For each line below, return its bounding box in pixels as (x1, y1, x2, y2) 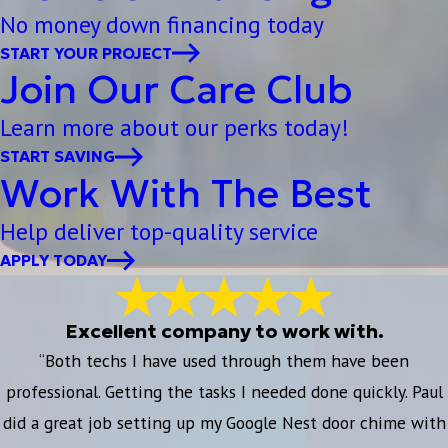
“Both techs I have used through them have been (39, 349, 409, 373)
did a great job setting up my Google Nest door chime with (2, 411, 446, 435)
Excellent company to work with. (64, 319, 384, 344)
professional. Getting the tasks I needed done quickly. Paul (5, 380, 443, 404)
